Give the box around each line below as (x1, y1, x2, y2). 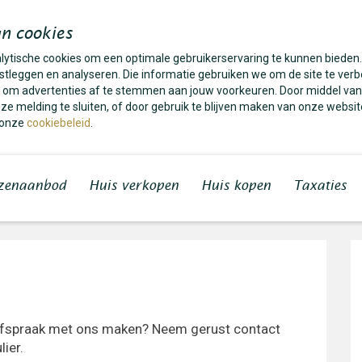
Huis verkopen (89, 178, 179, 193)
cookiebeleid (27, 116, 90, 129)
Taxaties (293, 178, 347, 193)
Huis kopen (201, 178, 271, 193)
